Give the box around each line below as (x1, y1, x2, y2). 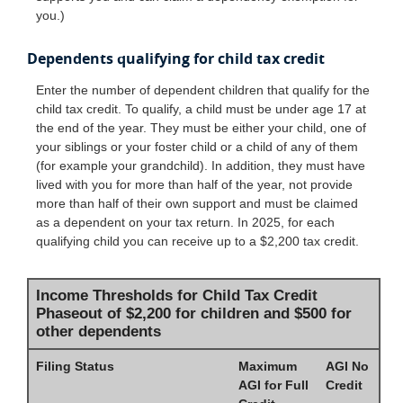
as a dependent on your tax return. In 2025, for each (36, 215, 335, 230)
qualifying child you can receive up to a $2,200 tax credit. (36, 234, 359, 249)
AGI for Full (238, 378, 309, 393)
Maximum (238, 359, 297, 374)
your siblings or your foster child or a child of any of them (36, 139, 358, 155)
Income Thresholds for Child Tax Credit (36, 287, 318, 305)
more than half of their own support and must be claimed (36, 196, 358, 211)
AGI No (326, 359, 369, 374)
